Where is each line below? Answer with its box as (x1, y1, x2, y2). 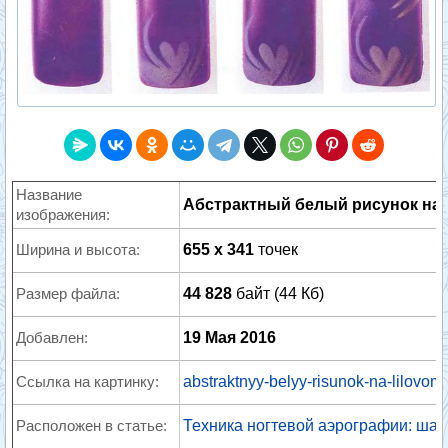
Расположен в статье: (16, 417, 167, 434)
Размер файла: (16, 285, 120, 302)
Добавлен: (16, 329, 88, 346)
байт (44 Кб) (232, 285, 324, 302)
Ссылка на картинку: (16, 373, 159, 390)
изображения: (16, 206, 110, 223)
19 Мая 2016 (183, 329, 276, 346)
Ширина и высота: (16, 241, 140, 258)
